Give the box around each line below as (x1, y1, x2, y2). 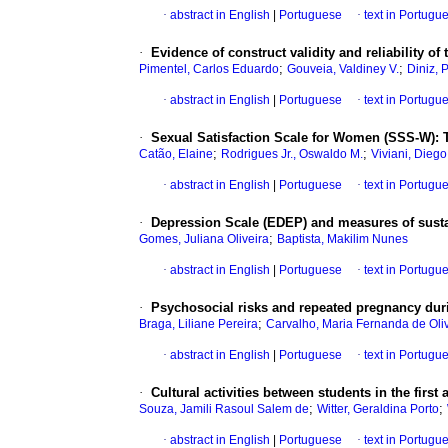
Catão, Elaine (139, 147, 213, 162)
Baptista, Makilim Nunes (277, 232, 408, 247)
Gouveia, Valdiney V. (287, 62, 399, 77)
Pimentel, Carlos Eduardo (139, 62, 279, 77)
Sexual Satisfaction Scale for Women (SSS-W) (151, 130, 435, 146)
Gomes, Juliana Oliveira (139, 232, 269, 247)
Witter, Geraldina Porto (317, 402, 439, 417)
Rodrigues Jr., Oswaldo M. (221, 147, 363, 162)
